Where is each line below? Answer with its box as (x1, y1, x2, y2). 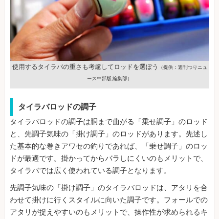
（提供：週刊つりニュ (158, 65, 207, 70)
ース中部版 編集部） (87, 76, 132, 82)
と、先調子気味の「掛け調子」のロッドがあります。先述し (10, 130, 208, 139)
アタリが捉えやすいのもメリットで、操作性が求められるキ (10, 208, 208, 217)
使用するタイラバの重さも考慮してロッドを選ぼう (12, 63, 158, 71)
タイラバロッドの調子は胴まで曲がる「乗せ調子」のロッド (10, 117, 208, 127)
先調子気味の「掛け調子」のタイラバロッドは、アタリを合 (10, 183, 208, 193)
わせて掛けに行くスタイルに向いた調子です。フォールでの (10, 196, 208, 205)
